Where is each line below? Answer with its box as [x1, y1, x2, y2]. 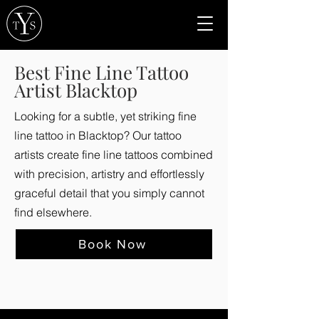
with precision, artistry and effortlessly [14, 167, 204, 181]
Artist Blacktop [14, 78, 137, 103]
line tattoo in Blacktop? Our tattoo [14, 128, 182, 142]
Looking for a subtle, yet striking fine [14, 109, 197, 123]
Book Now [78, 237, 147, 251]
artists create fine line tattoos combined [14, 147, 213, 162]
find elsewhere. [14, 205, 92, 219]
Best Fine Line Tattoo [14, 60, 189, 85]
